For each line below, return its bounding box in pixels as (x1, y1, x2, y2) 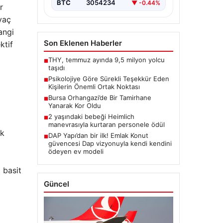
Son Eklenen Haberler (43, 38, 122, 48)
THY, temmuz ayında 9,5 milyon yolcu (48, 56, 165, 64)
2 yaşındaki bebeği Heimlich (48, 112, 134, 121)
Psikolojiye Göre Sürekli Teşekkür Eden (48, 75, 169, 83)
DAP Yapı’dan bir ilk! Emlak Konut (48, 131, 148, 140)
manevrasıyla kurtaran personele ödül (48, 120, 165, 129)
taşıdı (48, 64, 65, 72)
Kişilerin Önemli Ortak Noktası (48, 83, 140, 91)
